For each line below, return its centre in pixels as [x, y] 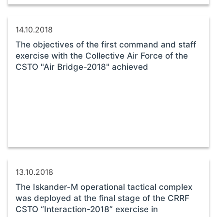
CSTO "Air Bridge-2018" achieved [82, 67]
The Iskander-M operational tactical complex [104, 187]
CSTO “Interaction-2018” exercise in [87, 209]
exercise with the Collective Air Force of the [102, 55]
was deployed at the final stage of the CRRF [102, 198]
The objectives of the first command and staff [106, 44]
